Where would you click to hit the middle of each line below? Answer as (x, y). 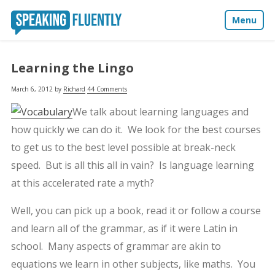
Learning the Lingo (72, 68)
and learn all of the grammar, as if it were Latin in (124, 228)
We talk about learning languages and (160, 111)
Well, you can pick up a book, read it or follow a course (136, 210)
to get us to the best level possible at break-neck (123, 147)
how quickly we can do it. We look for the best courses (136, 129)
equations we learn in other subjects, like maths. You (133, 264)
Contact (33, 153)
